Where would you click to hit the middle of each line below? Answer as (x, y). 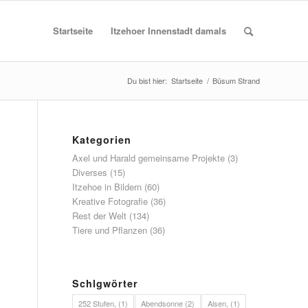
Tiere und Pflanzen (110, 230)
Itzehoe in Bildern (107, 187)
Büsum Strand (236, 80)
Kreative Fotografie (110, 201)
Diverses (90, 172)
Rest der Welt (100, 216)
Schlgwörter (106, 283)
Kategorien (102, 140)
